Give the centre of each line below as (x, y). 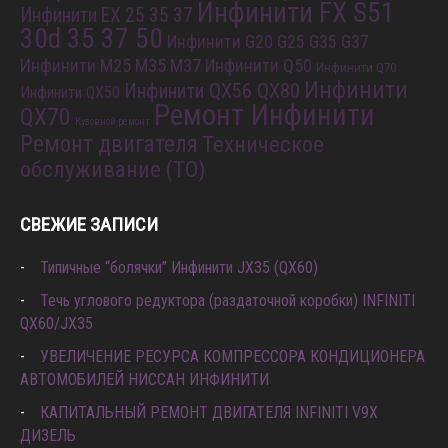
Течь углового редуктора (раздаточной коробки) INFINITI (227, 300)
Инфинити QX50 (70, 92)
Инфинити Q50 (258, 65)
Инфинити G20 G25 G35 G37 (268, 42)
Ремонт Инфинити (264, 115)
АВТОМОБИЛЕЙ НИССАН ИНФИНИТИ (144, 379)
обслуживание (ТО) (113, 169)
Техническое (263, 144)
